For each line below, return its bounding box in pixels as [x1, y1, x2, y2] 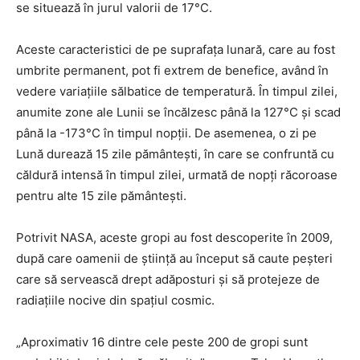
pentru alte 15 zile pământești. [16, 188, 186, 204]
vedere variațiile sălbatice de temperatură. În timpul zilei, [16, 84, 337, 100]
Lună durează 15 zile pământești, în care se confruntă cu [16, 146, 334, 162]
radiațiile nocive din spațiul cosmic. [16, 292, 215, 309]
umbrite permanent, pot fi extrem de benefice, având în [16, 63, 329, 79]
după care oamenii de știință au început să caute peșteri [16, 251, 333, 267]
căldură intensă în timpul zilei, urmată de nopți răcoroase [16, 167, 337, 183]
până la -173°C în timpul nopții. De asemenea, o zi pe [16, 125, 317, 141]
